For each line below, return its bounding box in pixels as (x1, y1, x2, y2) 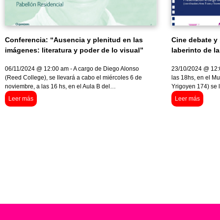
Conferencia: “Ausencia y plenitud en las (5, 36, 143, 44)
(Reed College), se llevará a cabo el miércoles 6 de (5, 74, 142, 82)
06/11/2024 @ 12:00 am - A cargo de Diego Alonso (5, 65, 139, 73)
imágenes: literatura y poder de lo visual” (5, 46, 143, 55)
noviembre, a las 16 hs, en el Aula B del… (5, 83, 116, 90)
